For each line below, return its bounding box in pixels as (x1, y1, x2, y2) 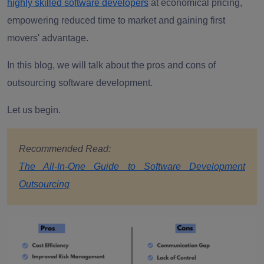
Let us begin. (7, 105, 61, 115)
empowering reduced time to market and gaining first (7, 15, 225, 25)
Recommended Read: (19, 144, 111, 154)
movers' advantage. (7, 33, 88, 43)
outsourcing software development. (7, 78, 153, 88)
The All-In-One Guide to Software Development (19, 161, 245, 171)
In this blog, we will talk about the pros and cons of (7, 60, 216, 70)
